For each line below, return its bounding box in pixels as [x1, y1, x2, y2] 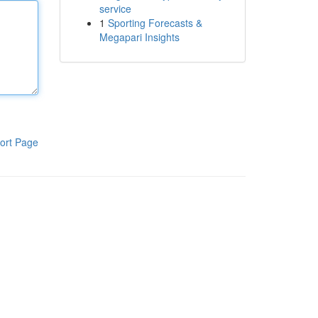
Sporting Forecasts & [107, 16, 202, 30]
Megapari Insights [99, 30, 180, 44]
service [99, 1, 131, 16]
